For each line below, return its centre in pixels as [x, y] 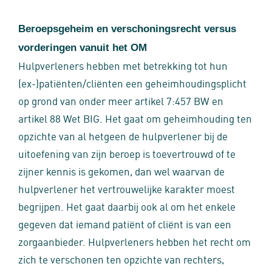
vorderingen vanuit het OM [83, 48]
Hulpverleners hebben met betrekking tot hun [123, 65]
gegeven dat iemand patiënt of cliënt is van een [125, 223]
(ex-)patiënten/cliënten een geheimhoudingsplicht [132, 83]
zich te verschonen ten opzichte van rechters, [121, 259]
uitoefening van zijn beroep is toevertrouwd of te [127, 153]
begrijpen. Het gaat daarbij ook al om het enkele [127, 206]
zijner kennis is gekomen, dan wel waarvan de [121, 171]
